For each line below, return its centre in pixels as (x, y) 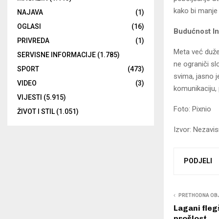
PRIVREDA (33, 41)
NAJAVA (30, 12)
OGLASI (29, 27)
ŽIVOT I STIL (36, 112)
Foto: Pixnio (192, 109)
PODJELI (198, 161)
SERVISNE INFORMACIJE (56, 55)
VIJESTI (30, 98)
